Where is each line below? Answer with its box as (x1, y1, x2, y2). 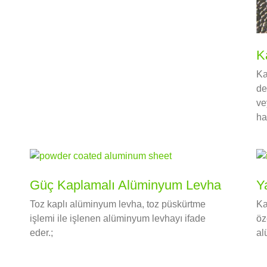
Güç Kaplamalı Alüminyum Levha (29, 178, 221, 193)
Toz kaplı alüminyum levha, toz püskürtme (29, 199, 206, 210)
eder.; (29, 228, 53, 238)
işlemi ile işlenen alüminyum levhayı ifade (29, 213, 206, 224)
